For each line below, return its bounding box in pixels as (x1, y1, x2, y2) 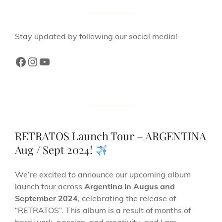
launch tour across (15, 181, 84, 192)
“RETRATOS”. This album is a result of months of (15, 205, 191, 216)
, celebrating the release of (78, 193, 176, 204)
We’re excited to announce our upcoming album (15, 169, 191, 180)
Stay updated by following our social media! (15, 31, 177, 42)
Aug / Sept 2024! (15, 142, 95, 158)
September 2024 (15, 193, 78, 204)
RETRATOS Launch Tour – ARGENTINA (15, 128, 206, 144)
